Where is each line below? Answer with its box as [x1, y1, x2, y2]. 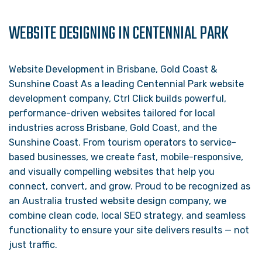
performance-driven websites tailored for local [9, 108, 215, 119]
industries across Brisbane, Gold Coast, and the [9, 122, 217, 133]
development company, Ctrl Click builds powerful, [9, 93, 226, 104]
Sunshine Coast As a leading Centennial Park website [9, 78, 244, 89]
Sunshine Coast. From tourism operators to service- [9, 137, 236, 148]
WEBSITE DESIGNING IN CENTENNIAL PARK [9, 20, 229, 47]
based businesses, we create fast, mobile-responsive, [9, 151, 243, 163]
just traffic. [9, 239, 57, 250]
